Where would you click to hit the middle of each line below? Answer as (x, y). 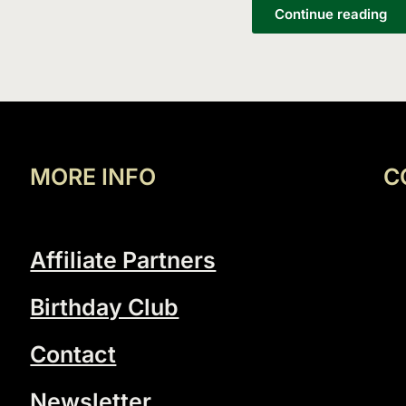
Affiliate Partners (123, 261)
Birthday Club (105, 308)
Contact (73, 355)
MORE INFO (93, 177)
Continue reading (330, 14)
